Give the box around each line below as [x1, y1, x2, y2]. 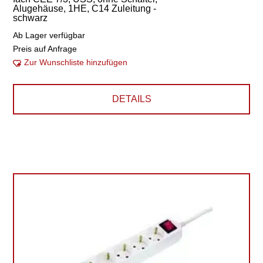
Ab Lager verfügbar [13, 31, 86, 40]
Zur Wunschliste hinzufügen [24, 58, 128, 67]
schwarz [13, 13, 48, 23]
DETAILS [112, 94, 151, 104]
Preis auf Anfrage [13, 44, 77, 53]
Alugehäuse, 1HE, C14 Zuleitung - [13, 4, 157, 14]
